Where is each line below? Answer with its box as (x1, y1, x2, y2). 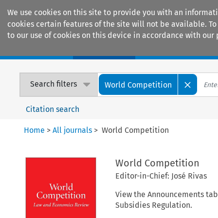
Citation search (26, 104, 80, 114)
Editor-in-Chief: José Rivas (115, 171, 207, 181)
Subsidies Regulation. (115, 200, 192, 210)
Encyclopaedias (151, 44, 208, 54)
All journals (53, 125, 92, 135)
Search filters (30, 79, 77, 89)
